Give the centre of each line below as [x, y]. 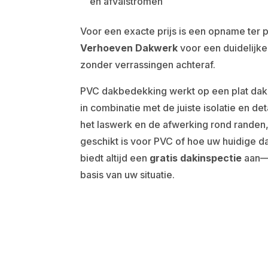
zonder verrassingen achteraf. [148, 65]
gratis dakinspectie [196, 158]
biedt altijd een [115, 158]
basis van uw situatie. [128, 175]
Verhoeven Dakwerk [129, 48]
